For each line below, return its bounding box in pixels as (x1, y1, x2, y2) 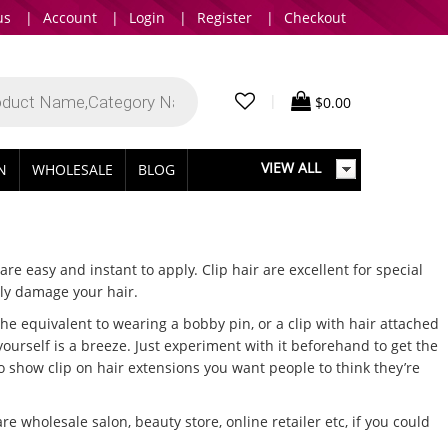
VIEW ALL (261, 158, 321, 177)
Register (197, 8, 252, 27)
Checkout (284, 8, 346, 27)
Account (43, 8, 97, 27)
